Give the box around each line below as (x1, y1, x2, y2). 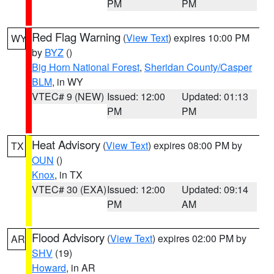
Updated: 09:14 (182, 182, 249, 196)
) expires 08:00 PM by (148, 138, 242, 152)
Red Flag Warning (32, 29, 120, 45)
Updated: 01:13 (182, 89, 249, 103)
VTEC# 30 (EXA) (32, 182, 106, 196)
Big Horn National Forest (32, 60, 139, 74)
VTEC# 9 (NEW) (32, 89, 104, 103)
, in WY (52, 75, 83, 89)
